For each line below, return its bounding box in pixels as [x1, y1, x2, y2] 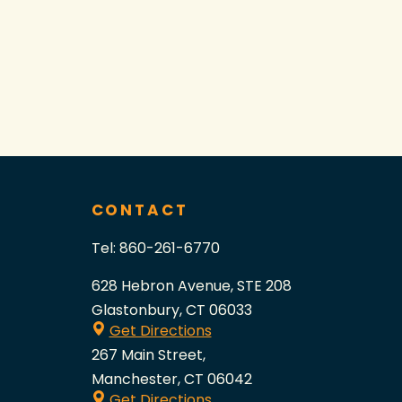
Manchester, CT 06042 [91, 368, 252, 389]
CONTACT [91, 198, 188, 221]
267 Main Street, [91, 344, 205, 365]
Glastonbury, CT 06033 [91, 299, 252, 320]
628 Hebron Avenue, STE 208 [91, 275, 292, 296]
